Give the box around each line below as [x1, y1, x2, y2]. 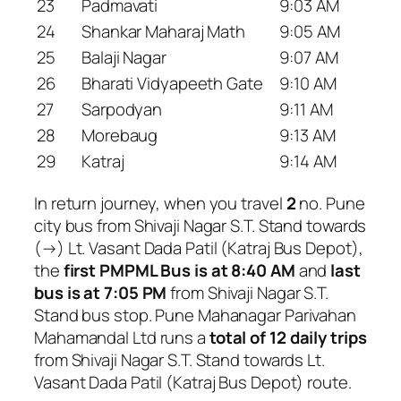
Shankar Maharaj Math [81, 20, 245, 44]
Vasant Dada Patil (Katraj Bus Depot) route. [34, 370, 352, 394]
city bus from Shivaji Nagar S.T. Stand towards [34, 213, 367, 237]
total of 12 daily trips [209, 325, 367, 349]
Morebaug [81, 124, 158, 148]
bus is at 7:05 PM [34, 280, 167, 304]
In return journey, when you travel [34, 191, 286, 215]
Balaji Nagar [81, 46, 166, 70]
